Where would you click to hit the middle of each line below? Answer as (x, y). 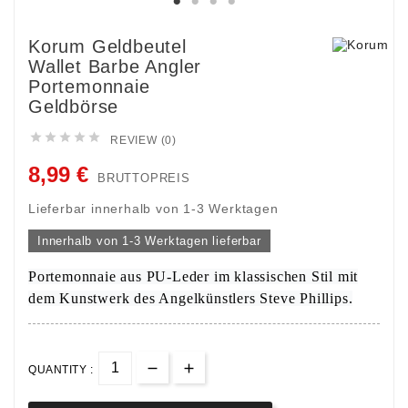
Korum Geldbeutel (107, 46)
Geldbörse (74, 106)
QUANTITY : (61, 369)
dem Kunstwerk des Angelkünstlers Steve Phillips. (191, 298)
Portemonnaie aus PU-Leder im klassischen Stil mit (194, 276)
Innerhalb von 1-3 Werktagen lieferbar (149, 240)
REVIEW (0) (143, 140)
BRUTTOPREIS (144, 178)
